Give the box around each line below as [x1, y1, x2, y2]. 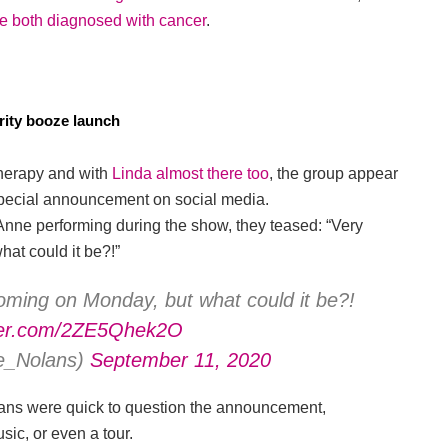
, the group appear [269, 165, 398, 183]
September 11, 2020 [90, 349, 271, 372]
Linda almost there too [112, 165, 269, 183]
